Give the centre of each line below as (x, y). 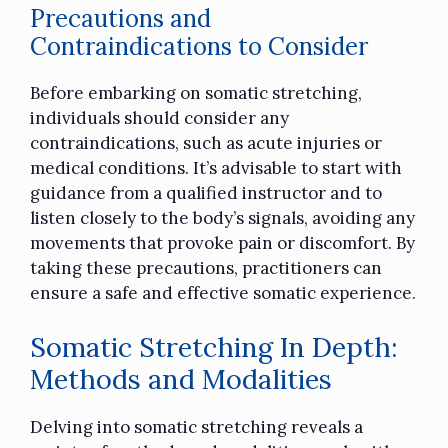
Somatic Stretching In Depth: (214, 347)
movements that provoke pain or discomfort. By (222, 242)
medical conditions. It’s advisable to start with (216, 167)
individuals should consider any (159, 117)
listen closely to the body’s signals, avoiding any (222, 217)
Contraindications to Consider (199, 46)
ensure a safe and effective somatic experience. (223, 292)
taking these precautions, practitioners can (206, 267)
